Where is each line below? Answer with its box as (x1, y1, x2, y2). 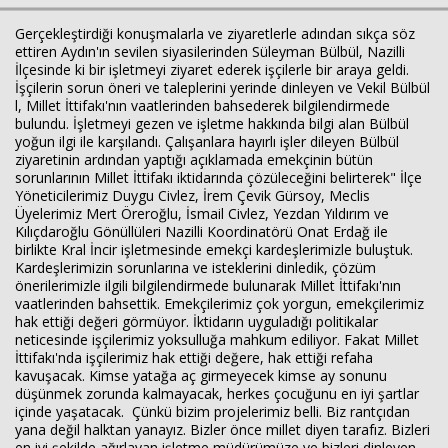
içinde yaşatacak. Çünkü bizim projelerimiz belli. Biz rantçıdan (15, 402, 410, 421)
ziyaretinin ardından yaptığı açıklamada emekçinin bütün (15, 150, 373, 169)
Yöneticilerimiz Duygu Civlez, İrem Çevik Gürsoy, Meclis (15, 186, 370, 205)
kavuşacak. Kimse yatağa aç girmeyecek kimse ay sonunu (15, 366, 387, 385)
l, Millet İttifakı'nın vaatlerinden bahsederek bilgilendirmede (15, 96, 390, 115)
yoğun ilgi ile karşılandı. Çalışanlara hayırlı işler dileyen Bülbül (15, 132, 399, 151)
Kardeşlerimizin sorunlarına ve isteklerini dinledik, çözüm (15, 258, 376, 277)
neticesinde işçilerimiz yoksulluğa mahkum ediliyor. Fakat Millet (15, 330, 419, 349)
